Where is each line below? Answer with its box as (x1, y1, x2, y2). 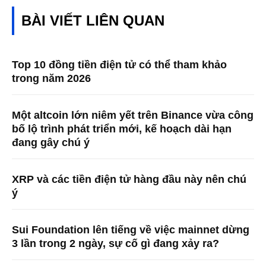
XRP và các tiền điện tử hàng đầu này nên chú (12, 173, 246, 185)
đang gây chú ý (12, 136, 90, 148)
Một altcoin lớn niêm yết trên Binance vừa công (12, 109, 254, 121)
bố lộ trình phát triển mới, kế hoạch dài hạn (12, 122, 232, 135)
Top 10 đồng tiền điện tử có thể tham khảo (12, 58, 227, 71)
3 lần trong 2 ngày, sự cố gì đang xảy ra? (12, 237, 219, 249)
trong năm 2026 (12, 72, 91, 84)
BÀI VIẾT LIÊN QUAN (21, 12, 164, 28)
